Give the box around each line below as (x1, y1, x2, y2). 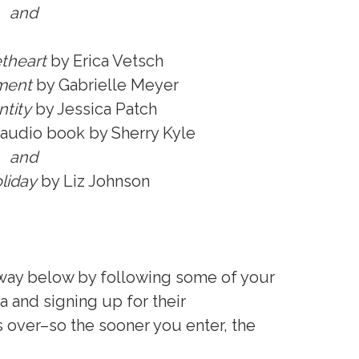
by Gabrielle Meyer (32, 75, 179, 95)
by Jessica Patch (30, 99, 157, 119)
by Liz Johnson (37, 171, 150, 192)
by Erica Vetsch (46, 51, 163, 71)
